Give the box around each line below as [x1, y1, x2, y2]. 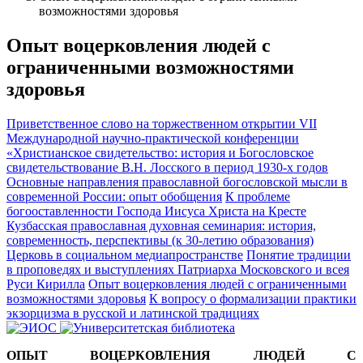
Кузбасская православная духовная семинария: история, [6, 218, 316, 233]
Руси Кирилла [6, 276, 85, 291]
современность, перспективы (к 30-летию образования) [6, 233, 314, 247]
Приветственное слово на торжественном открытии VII [6, 116, 317, 130]
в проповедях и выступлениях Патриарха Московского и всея [6, 262, 349, 276]
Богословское [239, 145, 314, 160]
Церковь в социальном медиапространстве [6, 247, 243, 262]
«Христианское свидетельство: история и [6, 145, 239, 160]
